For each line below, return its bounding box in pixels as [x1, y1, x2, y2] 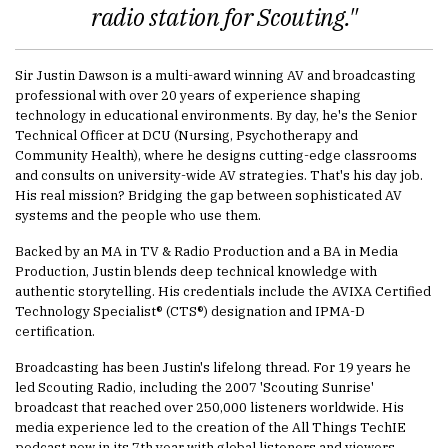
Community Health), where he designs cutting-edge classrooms [15, 146, 417, 164]
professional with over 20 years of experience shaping [15, 86, 361, 104]
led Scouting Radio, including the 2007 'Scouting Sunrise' [15, 378, 374, 396]
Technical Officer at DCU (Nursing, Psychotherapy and [15, 126, 358, 144]
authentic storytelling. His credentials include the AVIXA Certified [15, 282, 431, 300]
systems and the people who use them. [15, 206, 261, 224]
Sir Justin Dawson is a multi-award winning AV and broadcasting [15, 66, 416, 84]
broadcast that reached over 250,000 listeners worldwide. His [15, 398, 404, 416]
